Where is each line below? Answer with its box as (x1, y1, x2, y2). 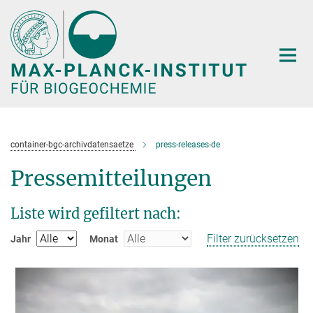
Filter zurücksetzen (207, 231, 299, 245)
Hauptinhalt (3, 6, 61, 20)
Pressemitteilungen (10, 164, 212, 191)
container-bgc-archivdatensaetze (10, 139, 133, 150)
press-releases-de (156, 139, 220, 150)
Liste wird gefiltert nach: (10, 204, 181, 222)
